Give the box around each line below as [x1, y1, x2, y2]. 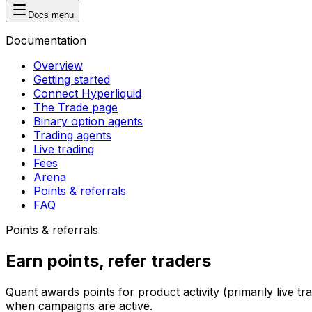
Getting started [33, 72, 110, 86]
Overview [33, 58, 83, 72]
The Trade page [33, 100, 118, 114]
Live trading [33, 142, 94, 156]
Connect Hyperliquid [33, 86, 141, 100]
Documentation [6, 33, 86, 47]
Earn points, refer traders [6, 250, 211, 271]
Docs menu [28, 10, 74, 20]
